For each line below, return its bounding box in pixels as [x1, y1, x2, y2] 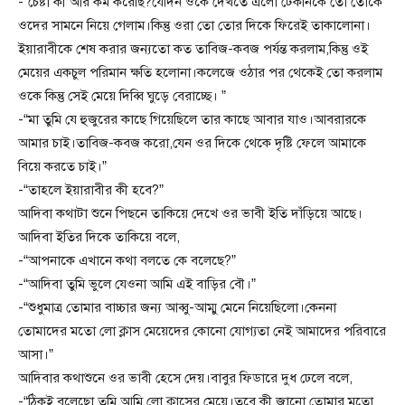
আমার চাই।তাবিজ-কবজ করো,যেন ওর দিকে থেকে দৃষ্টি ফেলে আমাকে [18, 135, 366, 152]
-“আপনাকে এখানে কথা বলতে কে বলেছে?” [18, 252, 236, 269]
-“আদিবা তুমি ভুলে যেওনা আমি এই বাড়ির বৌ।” [18, 276, 256, 293]
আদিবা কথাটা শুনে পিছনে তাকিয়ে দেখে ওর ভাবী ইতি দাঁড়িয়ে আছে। [18, 205, 363, 222]
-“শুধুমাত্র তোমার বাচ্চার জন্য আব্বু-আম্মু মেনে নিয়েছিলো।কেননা [18, 299, 336, 316]
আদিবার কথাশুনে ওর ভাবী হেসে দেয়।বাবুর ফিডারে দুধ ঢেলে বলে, [18, 370, 353, 387]
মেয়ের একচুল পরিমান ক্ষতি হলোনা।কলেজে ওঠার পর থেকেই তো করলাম [18, 64, 382, 81]
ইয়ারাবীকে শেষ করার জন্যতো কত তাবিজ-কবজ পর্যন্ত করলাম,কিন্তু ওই [18, 41, 368, 58]
